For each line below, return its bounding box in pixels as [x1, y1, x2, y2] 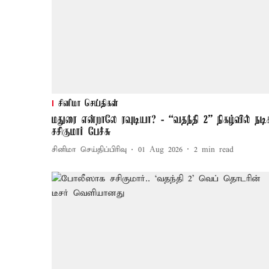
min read [202, 145, 234, 156]
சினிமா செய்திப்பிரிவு [52, 145, 127, 156]
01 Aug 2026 [138, 145, 183, 156]
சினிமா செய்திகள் [58, 98, 118, 109]
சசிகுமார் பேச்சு [52, 125, 111, 138]
